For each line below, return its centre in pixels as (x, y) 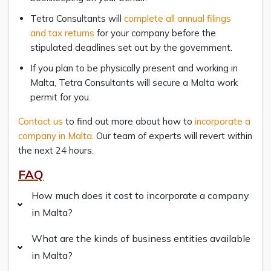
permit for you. (60, 97)
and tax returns (64, 33)
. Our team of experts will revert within (172, 135)
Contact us (41, 121)
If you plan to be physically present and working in (134, 68)
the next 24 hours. (56, 150)
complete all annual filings (178, 18)
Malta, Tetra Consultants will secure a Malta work (134, 82)
